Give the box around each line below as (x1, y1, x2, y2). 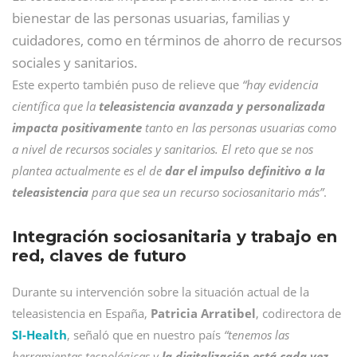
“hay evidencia (242, 76, 318, 92)
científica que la (12, 98, 99, 114)
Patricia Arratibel (151, 305, 256, 321)
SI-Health (12, 327, 67, 343)
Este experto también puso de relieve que (12, 76, 242, 92)
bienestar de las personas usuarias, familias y (12, 9, 290, 27)
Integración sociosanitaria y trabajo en (12, 227, 337, 246)
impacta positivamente (12, 120, 142, 135)
